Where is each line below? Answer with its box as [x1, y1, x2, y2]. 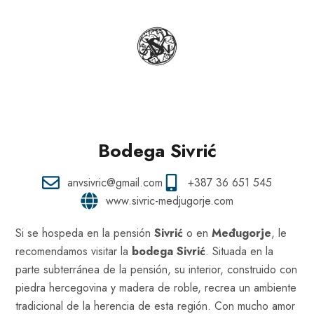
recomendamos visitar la [15, 243, 132, 259]
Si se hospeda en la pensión [15, 224, 154, 241]
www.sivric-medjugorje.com [106, 192, 234, 209]
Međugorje [212, 224, 271, 241]
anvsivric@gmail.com [67, 174, 163, 191]
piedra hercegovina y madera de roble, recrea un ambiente [15, 279, 296, 296]
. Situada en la [205, 243, 273, 259]
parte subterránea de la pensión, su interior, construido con [15, 261, 297, 278]
